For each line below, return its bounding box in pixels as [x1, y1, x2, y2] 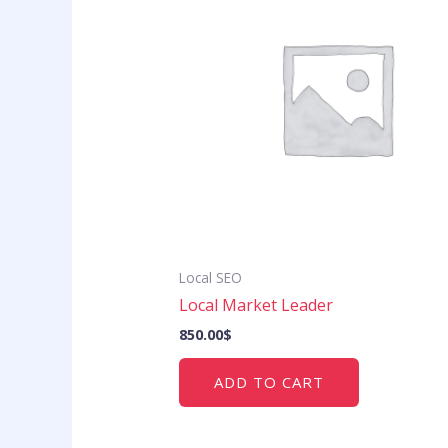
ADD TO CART [213, 372, 324, 393]
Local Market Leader [178, 293, 333, 316]
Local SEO [178, 267, 242, 287]
